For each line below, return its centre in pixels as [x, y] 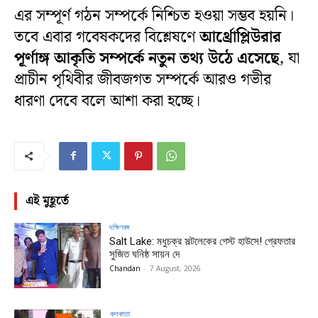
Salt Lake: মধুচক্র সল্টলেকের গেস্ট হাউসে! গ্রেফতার [203, 241]
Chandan [125, 268]
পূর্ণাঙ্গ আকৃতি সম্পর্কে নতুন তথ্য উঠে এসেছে [147, 58]
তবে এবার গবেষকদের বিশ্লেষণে [107, 37]
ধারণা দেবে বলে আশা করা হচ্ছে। [107, 101]
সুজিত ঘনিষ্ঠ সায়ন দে [145, 254]
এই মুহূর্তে [47, 201]
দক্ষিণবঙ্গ [120, 226]
